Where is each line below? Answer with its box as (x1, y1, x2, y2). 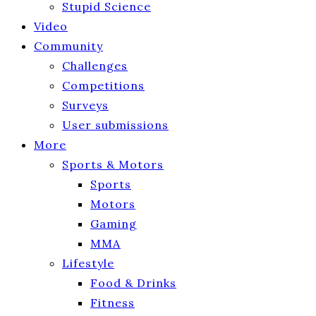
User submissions (62, 118, 169, 133)
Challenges (62, 59, 128, 73)
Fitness (90, 296, 135, 310)
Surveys (62, 98, 109, 113)
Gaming (90, 217, 137, 231)
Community (34, 39, 103, 54)
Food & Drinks (90, 276, 176, 291)
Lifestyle (62, 256, 114, 271)
